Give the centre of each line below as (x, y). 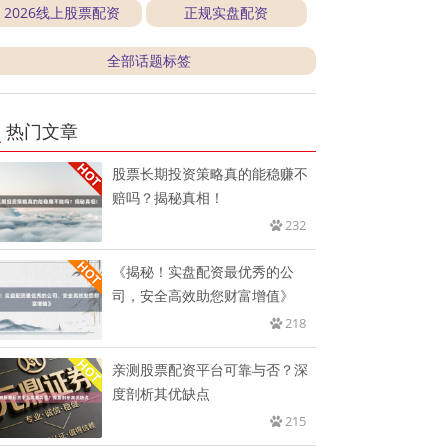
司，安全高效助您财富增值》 (203, 295)
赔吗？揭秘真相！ (168, 197)
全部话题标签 (148, 60)
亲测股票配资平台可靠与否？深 (210, 369)
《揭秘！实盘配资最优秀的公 (203, 271)
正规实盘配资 (226, 12)
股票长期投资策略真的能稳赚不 (210, 173)
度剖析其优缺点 (161, 393)
